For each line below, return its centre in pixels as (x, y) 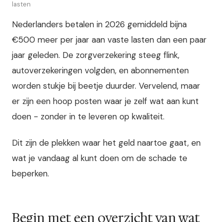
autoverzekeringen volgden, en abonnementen (100, 70)
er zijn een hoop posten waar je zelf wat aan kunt (105, 101)
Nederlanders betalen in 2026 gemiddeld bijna (99, 24)
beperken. (30, 174)
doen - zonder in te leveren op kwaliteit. (88, 116)
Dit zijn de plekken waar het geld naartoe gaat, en (106, 143)
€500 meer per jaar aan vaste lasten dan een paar (109, 40)
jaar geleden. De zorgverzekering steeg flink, (96, 55)
